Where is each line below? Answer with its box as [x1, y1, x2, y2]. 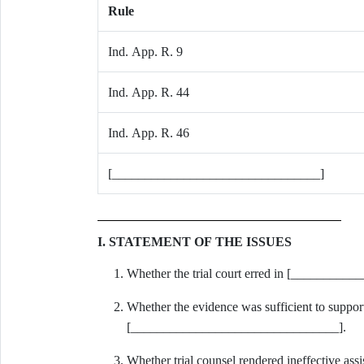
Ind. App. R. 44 [107, 85, 189, 99]
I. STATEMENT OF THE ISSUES [97, 235, 292, 249]
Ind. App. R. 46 [107, 126, 189, 140]
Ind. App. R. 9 [107, 45, 183, 58]
